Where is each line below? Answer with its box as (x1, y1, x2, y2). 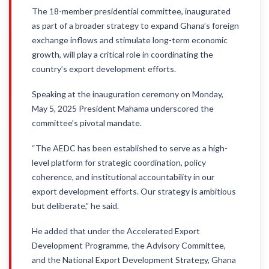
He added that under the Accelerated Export (32, 226, 200, 236)
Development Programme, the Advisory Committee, (32, 240, 226, 250)
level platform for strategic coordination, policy (32, 157, 206, 168)
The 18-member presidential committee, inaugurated (32, 6, 231, 16)
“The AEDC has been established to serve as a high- (32, 143, 228, 153)
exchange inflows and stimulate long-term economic (32, 35, 228, 45)
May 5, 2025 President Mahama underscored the (32, 103, 214, 113)
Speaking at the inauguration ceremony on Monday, (32, 89, 223, 99)
